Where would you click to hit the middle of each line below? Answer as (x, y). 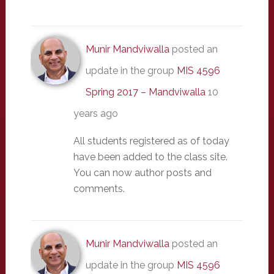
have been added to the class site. (150, 157)
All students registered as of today (151, 141)
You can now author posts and (142, 173)
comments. (99, 189)
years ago (95, 113)
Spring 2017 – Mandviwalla (145, 92)
